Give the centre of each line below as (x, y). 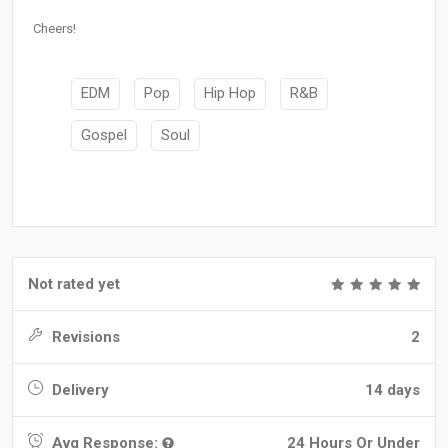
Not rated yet (74, 284)
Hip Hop (230, 93)
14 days (392, 390)
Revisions (84, 337)
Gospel (104, 134)
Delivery (78, 390)
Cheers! (54, 29)
